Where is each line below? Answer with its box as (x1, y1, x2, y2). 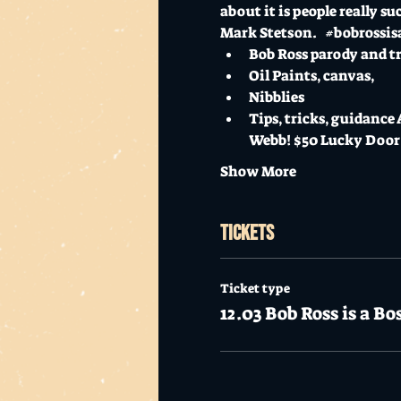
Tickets (219, 219, 274, 246)
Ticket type (219, 279, 290, 296)
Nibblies (248, 87, 307, 107)
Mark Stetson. (219, 22, 325, 42)
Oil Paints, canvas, (248, 65, 377, 85)
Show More (219, 161, 296, 181)
